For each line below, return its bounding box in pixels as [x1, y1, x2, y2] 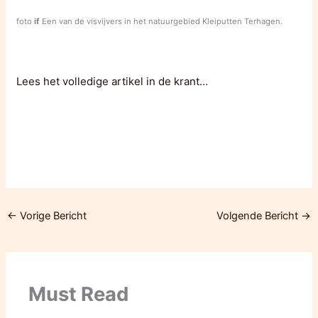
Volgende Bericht [216, 209, 301, 223]
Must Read [28, 282, 129, 306]
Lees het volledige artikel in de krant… [16, 75, 209, 89]
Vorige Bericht [17, 209, 87, 223]
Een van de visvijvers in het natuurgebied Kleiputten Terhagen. [42, 16, 283, 27]
